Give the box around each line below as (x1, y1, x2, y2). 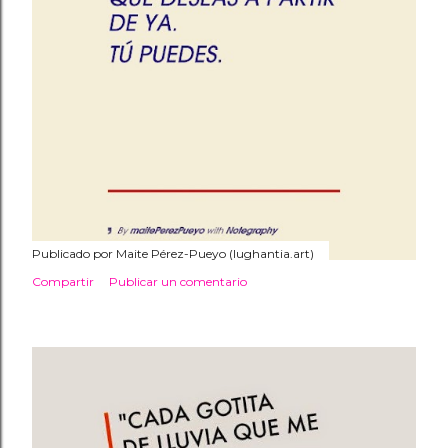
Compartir (32, 274, 94, 289)
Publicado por (32, 246, 116, 261)
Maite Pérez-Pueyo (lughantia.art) (116, 246, 314, 261)
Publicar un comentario (109, 274, 247, 289)
